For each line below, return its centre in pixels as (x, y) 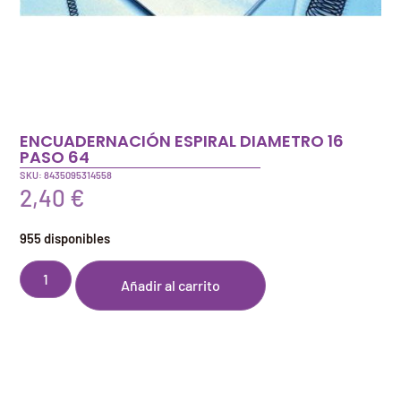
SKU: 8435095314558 (66, 175)
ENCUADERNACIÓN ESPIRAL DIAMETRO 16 (182, 141)
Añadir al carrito (171, 286)
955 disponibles (65, 238)
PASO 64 (55, 157)
